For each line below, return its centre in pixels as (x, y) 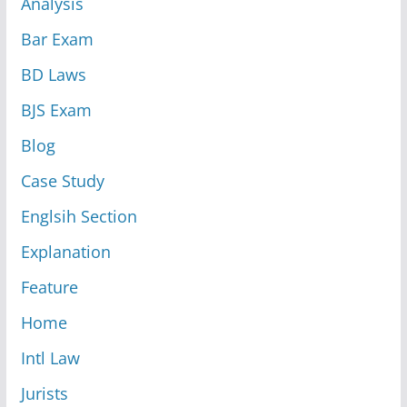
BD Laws (53, 74)
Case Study (62, 180)
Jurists (44, 393)
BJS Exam (56, 109)
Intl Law (50, 357)
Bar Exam (57, 39)
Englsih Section (79, 216)
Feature (49, 287)
